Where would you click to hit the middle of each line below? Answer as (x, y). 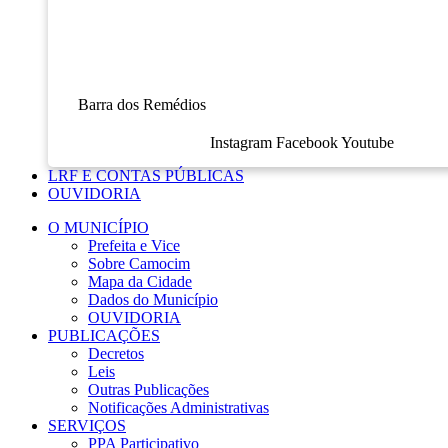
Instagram (240, 142)
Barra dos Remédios (142, 104)
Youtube (367, 142)
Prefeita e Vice (134, 245)
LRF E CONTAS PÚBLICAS (146, 175)
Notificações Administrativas (178, 407)
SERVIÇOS (87, 425)
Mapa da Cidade (140, 281)
